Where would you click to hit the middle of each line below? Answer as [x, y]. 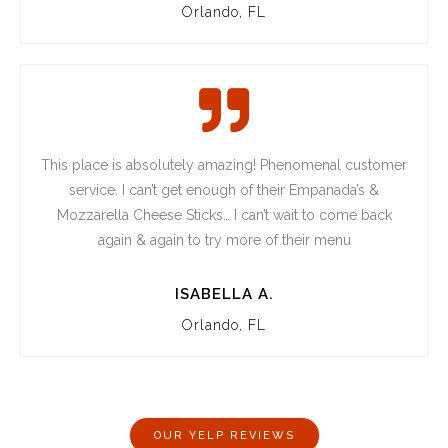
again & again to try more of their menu [224, 239]
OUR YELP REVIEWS [224, 435]
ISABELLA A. [224, 293]
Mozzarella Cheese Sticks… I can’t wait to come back [224, 214]
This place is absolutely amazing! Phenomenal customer [224, 164]
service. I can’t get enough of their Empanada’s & [224, 189]
